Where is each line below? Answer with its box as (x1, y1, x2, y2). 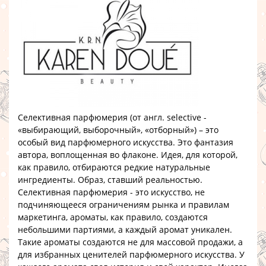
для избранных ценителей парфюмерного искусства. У (18, 249, 245, 260)
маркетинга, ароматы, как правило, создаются (18, 211, 208, 223)
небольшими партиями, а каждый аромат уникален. (18, 224, 232, 235)
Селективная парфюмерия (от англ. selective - (18, 112, 207, 123)
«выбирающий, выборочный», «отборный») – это (18, 124, 218, 135)
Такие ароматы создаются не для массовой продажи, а (18, 236, 243, 248)
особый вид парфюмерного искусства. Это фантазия (18, 137, 233, 148)
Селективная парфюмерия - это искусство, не (18, 186, 205, 198)
